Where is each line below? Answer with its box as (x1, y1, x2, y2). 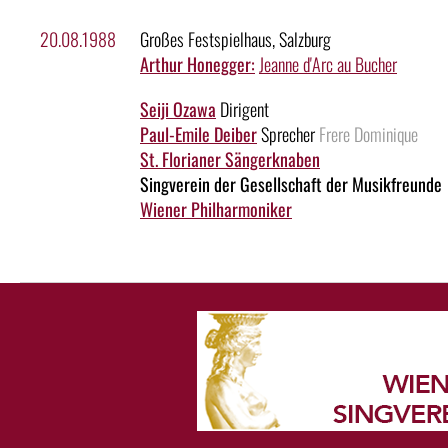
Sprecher (257, 121, 319, 148)
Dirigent (216, 96, 269, 123)
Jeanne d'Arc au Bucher (259, 51, 397, 78)
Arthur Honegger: (140, 51, 255, 78)
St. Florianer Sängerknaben (140, 146, 320, 173)
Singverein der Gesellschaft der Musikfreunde (140, 171, 442, 198)
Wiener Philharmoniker (140, 196, 292, 223)
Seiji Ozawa (140, 96, 216, 123)
